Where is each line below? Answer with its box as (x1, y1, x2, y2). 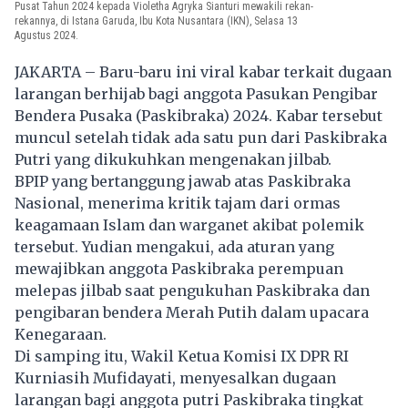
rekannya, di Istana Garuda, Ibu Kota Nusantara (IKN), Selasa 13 (15, 14, 298, 27)
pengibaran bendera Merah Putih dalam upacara (15, 302, 369, 321)
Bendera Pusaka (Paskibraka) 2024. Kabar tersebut (15, 106, 382, 125)
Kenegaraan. (15, 324, 107, 343)
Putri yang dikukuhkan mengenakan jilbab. (15, 149, 331, 168)
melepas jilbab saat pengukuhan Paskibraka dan (15, 280, 370, 300)
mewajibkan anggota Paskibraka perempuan (15, 259, 343, 278)
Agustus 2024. (15, 28, 78, 42)
